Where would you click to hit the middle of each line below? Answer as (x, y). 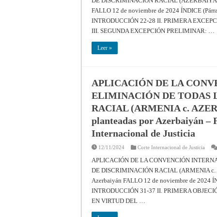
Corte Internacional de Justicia (171, 147)
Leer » (105, 48)
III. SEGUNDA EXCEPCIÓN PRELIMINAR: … (153, 31)
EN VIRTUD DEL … (118, 201)
